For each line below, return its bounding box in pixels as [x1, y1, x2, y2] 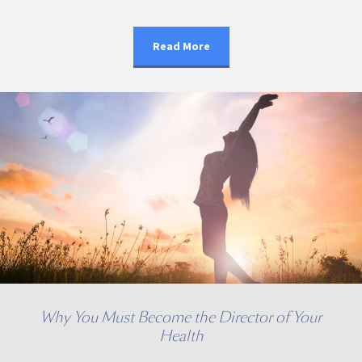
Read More [152, 38, 210, 53]
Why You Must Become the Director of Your [40, 308, 322, 327]
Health [158, 326, 204, 346]
